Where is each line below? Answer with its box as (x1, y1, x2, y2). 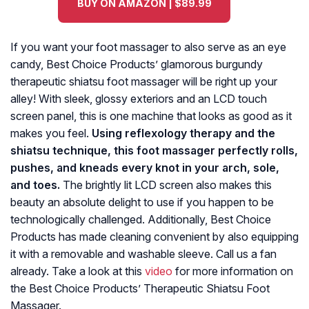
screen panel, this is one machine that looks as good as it (10, 109, 292, 123)
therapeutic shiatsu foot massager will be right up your (10, 74, 277, 89)
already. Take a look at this (10, 264, 145, 279)
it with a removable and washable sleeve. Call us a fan (10, 247, 277, 261)
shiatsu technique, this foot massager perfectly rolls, (10, 143, 298, 158)
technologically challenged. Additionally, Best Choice (10, 212, 271, 227)
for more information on (172, 264, 293, 279)
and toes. (10, 178, 60, 192)
